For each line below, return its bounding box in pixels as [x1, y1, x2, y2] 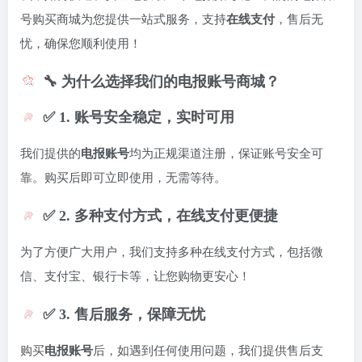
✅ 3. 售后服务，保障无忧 [43, 306, 205, 323]
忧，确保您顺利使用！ [20, 37, 141, 51]
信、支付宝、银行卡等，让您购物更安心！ [20, 270, 250, 284]
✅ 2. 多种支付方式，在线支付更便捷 [43, 208, 278, 225]
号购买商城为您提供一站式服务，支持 [20, 13, 226, 27]
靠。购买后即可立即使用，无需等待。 [20, 171, 226, 185]
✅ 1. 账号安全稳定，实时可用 [43, 109, 234, 126]
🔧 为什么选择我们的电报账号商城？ [43, 74, 280, 90]
